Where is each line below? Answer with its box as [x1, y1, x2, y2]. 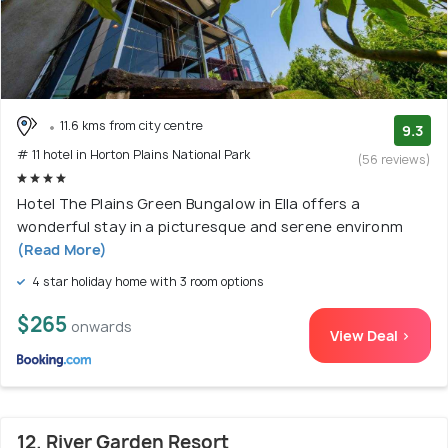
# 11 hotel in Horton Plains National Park [17, 146, 250, 164]
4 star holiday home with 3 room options [29, 273, 264, 291]
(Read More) [17, 240, 108, 260]
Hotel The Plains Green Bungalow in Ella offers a [17, 194, 361, 214]
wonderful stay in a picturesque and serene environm [17, 217, 404, 237]
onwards [71, 317, 132, 337]
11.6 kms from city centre [60, 116, 203, 134]
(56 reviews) [358, 150, 431, 168]
